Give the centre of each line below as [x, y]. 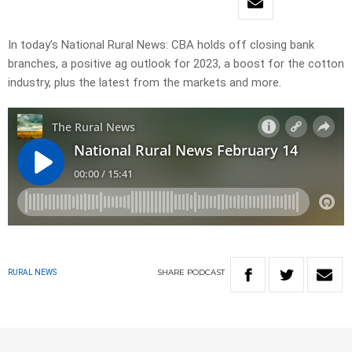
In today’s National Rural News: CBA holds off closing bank [161, 45]
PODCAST [206, 273]
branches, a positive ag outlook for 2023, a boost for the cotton [176, 64]
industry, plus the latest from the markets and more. [145, 83]
